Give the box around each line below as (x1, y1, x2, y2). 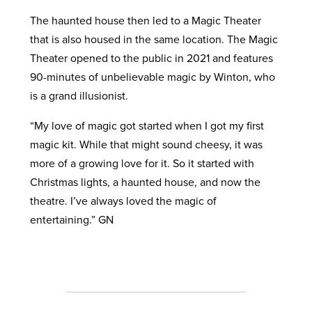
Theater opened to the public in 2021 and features (29, 50, 273, 67)
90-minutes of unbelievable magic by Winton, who (29, 69, 275, 86)
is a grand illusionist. (29, 88, 128, 104)
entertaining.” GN (29, 212, 114, 228)
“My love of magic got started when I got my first (29, 118, 264, 134)
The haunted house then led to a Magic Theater (29, 13, 261, 29)
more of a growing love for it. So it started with (29, 155, 254, 172)
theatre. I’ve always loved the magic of (29, 193, 217, 210)
